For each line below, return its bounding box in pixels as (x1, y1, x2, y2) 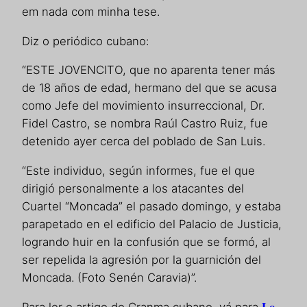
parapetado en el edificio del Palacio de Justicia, (22, 217, 282, 232)
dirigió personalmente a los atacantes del (22, 182, 244, 196)
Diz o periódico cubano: (22, 34, 149, 48)
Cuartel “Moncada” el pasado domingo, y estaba (22, 199, 281, 214)
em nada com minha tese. (22, 4, 160, 19)
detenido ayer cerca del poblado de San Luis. (22, 134, 265, 149)
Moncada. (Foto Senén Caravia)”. (22, 271, 197, 285)
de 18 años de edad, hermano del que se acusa (22, 81, 277, 95)
